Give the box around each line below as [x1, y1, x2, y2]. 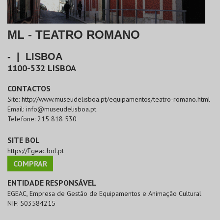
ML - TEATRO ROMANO [7, 28, 140, 42]
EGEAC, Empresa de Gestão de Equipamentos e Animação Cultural [7, 189, 201, 198]
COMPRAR [13, 159, 47, 169]
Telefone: [7, 114, 37, 124]
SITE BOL [7, 135, 40, 145]
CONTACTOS [7, 83, 51, 94]
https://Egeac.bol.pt [7, 146, 64, 156]
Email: [7, 105, 26, 114]
